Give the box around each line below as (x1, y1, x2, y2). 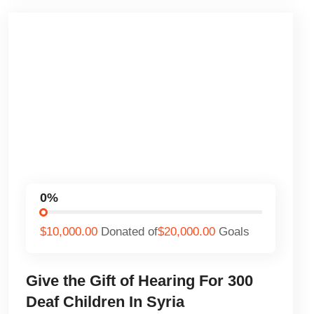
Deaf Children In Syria (26, 292, 185, 310)
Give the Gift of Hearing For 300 (26, 271, 254, 289)
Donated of (100, 225, 158, 239)
